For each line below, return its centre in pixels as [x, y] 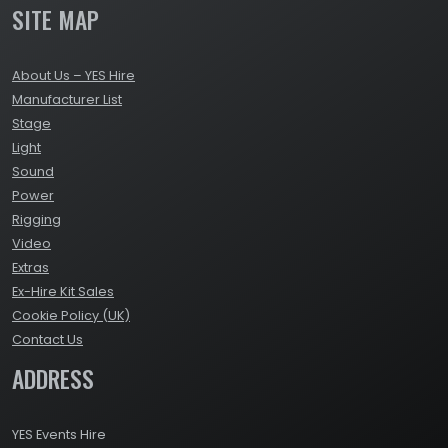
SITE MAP [55, 20]
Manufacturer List [67, 100]
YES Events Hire [59, 435]
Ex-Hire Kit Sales [63, 292]
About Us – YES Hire [73, 76]
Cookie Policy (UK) [71, 316]
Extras [30, 268]
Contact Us [47, 340]
